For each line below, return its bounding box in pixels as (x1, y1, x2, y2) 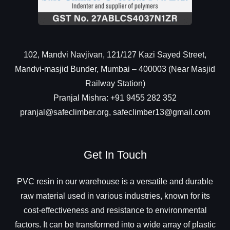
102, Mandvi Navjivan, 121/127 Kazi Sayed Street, (24, 50, 206, 59)
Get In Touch (83, 148, 147, 162)
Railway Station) (85, 79, 145, 88)
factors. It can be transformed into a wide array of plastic (14, 220, 216, 229)
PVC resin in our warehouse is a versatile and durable (17, 177, 213, 186)
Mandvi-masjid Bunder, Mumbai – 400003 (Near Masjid (15, 64, 215, 73)
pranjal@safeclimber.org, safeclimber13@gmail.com (20, 107, 210, 117)
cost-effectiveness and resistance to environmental (23, 205, 207, 215)
